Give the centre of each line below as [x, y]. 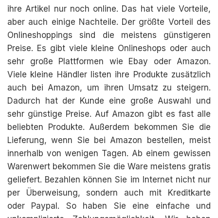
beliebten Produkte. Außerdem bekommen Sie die [109, 127]
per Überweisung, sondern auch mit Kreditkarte [109, 193]
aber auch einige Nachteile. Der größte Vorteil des [109, 22]
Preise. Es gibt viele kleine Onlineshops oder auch [109, 48]
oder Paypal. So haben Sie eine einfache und [109, 206]
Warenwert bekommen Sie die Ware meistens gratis [109, 166]
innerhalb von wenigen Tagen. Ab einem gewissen [109, 153]
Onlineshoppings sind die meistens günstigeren [109, 35]
